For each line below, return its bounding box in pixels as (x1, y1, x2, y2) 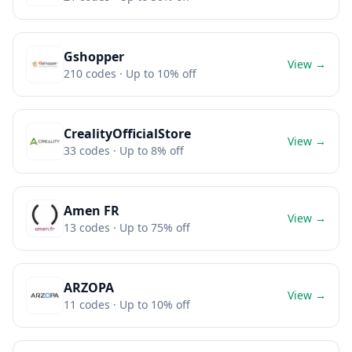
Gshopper (64, 48, 124, 65)
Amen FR (64, 202, 119, 219)
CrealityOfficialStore (64, 125, 191, 142)
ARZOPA (64, 279, 114, 296)
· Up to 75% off (110, 220, 190, 235)
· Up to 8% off (110, 143, 184, 158)
